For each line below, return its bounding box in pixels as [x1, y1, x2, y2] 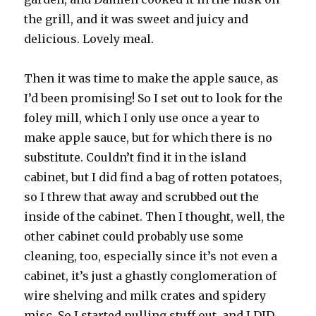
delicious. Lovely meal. [24, 31, 157, 46]
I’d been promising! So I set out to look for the [24, 90, 284, 105]
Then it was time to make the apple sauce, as [24, 71, 279, 85]
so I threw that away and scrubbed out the [24, 189, 260, 204]
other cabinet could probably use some [24, 229, 244, 243]
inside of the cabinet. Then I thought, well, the [24, 209, 286, 224]
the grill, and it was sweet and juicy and [24, 11, 249, 26]
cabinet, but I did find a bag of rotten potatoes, [24, 169, 283, 184]
